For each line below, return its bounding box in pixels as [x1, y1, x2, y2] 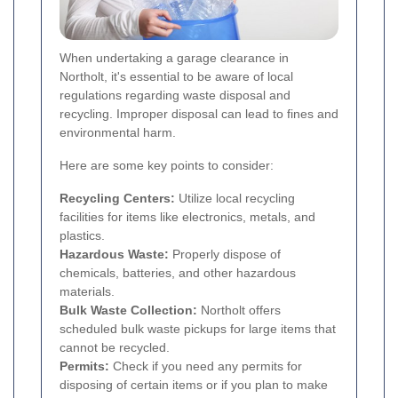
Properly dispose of [169, 247, 281, 262]
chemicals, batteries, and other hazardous [60, 266, 296, 281]
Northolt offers [197, 303, 281, 318]
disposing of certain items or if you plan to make [60, 378, 328, 393]
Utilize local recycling [175, 191, 295, 206]
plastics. [60, 228, 105, 243]
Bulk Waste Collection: [60, 303, 197, 318]
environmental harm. [60, 125, 176, 140]
